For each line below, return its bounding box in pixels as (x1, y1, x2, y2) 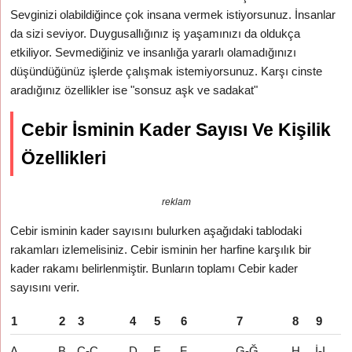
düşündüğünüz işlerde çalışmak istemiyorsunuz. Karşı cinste (10, 64, 323, 78)
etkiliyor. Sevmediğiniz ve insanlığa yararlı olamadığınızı (10, 46, 297, 59)
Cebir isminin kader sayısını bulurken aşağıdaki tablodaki (10, 224, 302, 237)
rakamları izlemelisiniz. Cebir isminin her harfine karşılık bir (10, 243, 312, 256)
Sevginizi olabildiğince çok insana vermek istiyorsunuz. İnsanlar (10, 8, 336, 21)
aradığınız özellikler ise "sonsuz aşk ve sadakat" (10, 83, 258, 97)
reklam (161, 196, 191, 207)
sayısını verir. (10, 280, 80, 294)
